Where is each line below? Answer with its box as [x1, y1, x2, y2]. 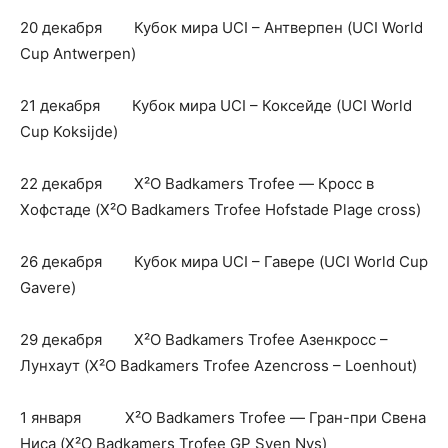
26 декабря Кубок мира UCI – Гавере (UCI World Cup [20, 251, 428, 271]
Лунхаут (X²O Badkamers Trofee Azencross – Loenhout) [20, 355, 417, 375]
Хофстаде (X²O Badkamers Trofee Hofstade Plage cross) [20, 199, 421, 219]
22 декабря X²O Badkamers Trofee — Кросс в [20, 173, 374, 193]
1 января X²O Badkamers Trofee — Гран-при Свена [20, 407, 426, 427]
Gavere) [20, 277, 76, 297]
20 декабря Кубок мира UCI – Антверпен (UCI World [20, 17, 423, 37]
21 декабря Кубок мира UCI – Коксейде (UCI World [20, 95, 412, 115]
